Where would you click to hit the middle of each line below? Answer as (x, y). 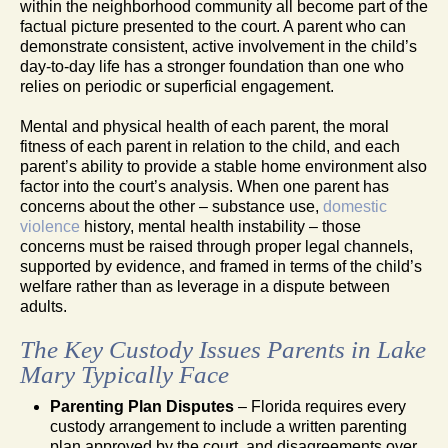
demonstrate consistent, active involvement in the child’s (218, 46)
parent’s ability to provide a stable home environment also (223, 166)
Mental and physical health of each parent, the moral (204, 126)
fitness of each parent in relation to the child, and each (210, 146)
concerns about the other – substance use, (171, 206)
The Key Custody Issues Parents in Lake (223, 349)
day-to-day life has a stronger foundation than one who (212, 66)
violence (50, 226)
